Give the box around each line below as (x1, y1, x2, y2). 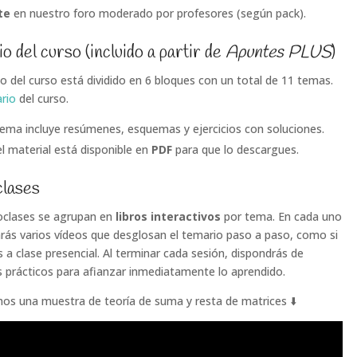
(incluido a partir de (84, 41, 226, 65)
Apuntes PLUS (225, 41, 331, 65)
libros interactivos (115, 209, 221, 225)
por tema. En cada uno (220, 209, 342, 225)
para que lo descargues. (171, 142, 299, 158)
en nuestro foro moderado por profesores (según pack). (10, 6, 306, 22)
